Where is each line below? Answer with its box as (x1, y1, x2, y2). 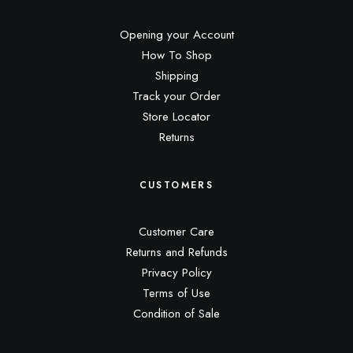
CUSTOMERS (139, 178, 214, 192)
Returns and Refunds (125, 243, 228, 261)
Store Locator (143, 108, 210, 125)
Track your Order (132, 87, 221, 105)
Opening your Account (119, 26, 234, 43)
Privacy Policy (141, 264, 212, 281)
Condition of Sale (133, 305, 220, 322)
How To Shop (141, 46, 212, 64)
